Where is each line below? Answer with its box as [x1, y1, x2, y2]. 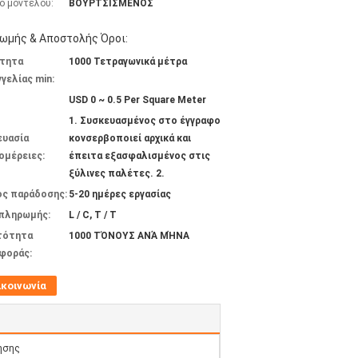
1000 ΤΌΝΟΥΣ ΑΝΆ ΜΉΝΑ [69, 230, 189, 241]
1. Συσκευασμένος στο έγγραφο [69, 115, 221, 126]
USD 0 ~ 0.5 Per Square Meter [69, 94, 206, 105]
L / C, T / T [69, 209, 117, 221]
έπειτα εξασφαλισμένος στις [69, 150, 210, 161]
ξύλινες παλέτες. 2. [69, 168, 165, 179]
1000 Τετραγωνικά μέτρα [69, 56, 187, 67]
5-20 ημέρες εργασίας [69, 189, 171, 200]
